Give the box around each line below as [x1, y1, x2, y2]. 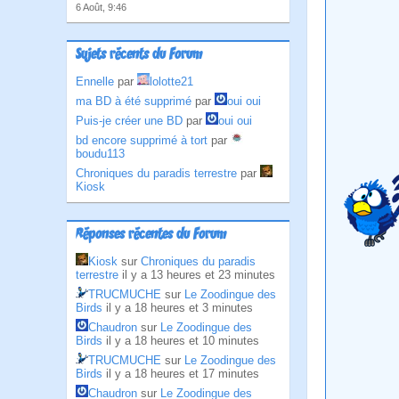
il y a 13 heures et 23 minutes [122, 268, 275, 281]
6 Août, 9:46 [76, 2, 126, 12]
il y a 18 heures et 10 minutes [106, 334, 259, 347]
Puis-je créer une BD [76, 114, 183, 127]
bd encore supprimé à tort [76, 134, 208, 147]
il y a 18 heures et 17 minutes [106, 367, 259, 380]
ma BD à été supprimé [76, 94, 191, 108]
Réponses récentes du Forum [76, 226, 226, 244]
